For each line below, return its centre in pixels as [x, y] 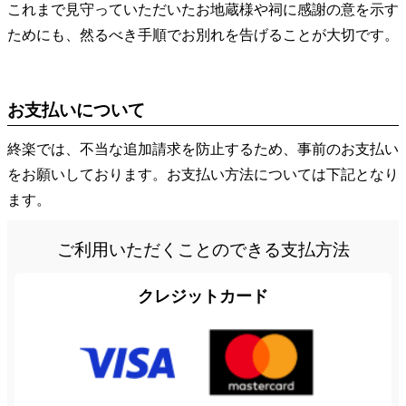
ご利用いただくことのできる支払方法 [203, 249]
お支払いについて [76, 110]
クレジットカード [203, 297]
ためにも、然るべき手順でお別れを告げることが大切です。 [203, 34]
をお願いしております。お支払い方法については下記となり [203, 174]
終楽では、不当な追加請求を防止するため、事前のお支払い [203, 149]
